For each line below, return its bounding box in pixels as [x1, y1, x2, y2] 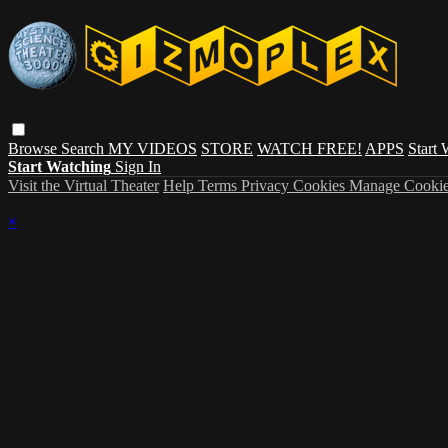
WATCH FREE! [257, 139, 362, 157]
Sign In [115, 157, 161, 175]
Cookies [293, 176, 349, 194]
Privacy [241, 176, 293, 194]
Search [61, 139, 108, 157]
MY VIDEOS [108, 139, 197, 157]
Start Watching [8, 157, 111, 175]
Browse [8, 139, 61, 157]
